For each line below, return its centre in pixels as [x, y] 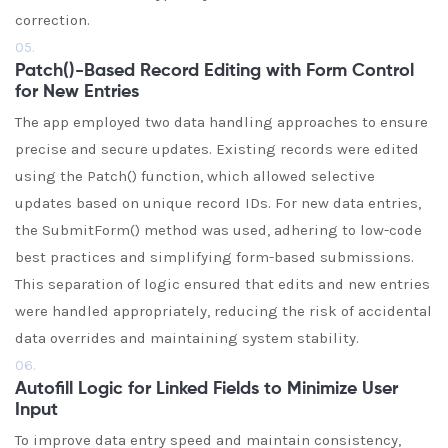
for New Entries [77, 92]
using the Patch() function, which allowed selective [195, 176]
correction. [52, 20]
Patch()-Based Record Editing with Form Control [214, 71]
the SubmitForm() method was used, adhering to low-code [218, 230]
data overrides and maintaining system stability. [187, 338]
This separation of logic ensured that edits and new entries [222, 284]
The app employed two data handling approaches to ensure [221, 122]
